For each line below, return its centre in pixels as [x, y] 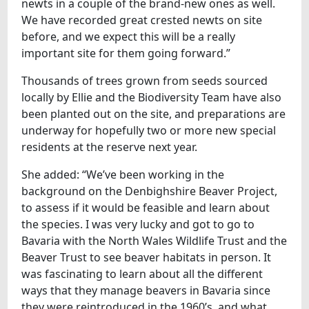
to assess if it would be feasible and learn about [146, 207]
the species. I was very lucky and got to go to [138, 224]
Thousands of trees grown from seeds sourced [145, 80]
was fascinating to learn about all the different [142, 273]
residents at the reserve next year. [110, 147]
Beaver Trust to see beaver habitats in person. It [147, 257]
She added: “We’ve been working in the [123, 174]
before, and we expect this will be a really [129, 36]
